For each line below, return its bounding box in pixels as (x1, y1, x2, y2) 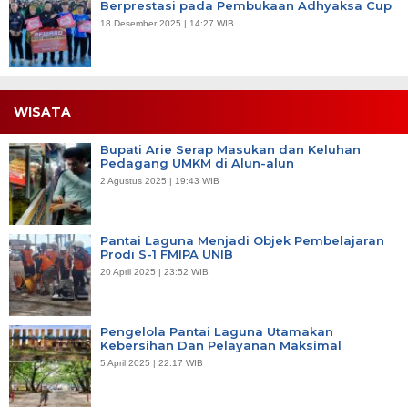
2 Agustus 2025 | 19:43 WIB (100, 175, 219, 186)
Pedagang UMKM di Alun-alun (100, 155, 294, 170)
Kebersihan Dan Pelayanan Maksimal (100, 337, 342, 352)
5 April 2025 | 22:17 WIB (100, 357, 203, 368)
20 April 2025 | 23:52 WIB (100, 266, 209, 277)
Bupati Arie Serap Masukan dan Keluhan (100, 141, 361, 157)
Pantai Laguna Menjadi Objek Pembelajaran (100, 232, 384, 248)
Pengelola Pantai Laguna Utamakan (100, 323, 333, 339)
